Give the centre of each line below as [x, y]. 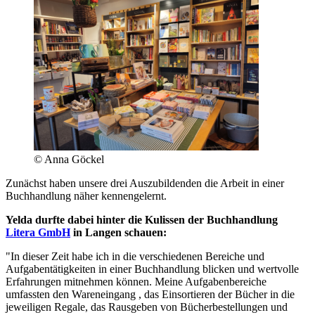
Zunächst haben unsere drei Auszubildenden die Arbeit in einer [145, 184]
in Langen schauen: [118, 233]
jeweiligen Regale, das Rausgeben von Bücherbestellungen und [147, 307]
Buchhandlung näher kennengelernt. [86, 196]
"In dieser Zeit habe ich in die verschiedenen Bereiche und [135, 257]
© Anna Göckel [69, 160]
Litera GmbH [38, 233]
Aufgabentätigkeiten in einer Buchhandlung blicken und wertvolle [152, 269]
